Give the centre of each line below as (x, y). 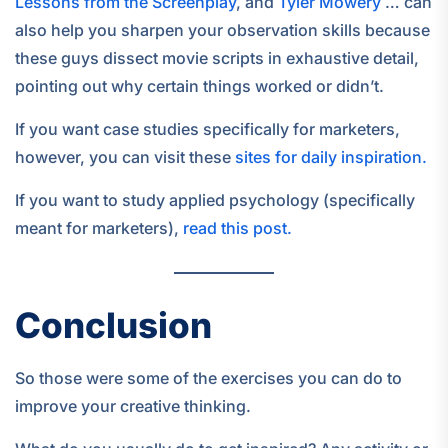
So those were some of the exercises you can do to (208, 377)
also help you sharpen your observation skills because (222, 30)
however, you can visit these (125, 157)
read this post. (237, 228)
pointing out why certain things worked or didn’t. (199, 86)
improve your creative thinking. (133, 405)
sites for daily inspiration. (331, 157)
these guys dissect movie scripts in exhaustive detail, (217, 58)
